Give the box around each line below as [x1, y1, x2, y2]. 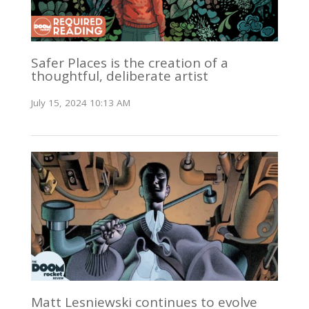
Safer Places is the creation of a [30, 54, 228, 72]
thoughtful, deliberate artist [30, 67, 208, 86]
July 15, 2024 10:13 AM [30, 96, 130, 109]
